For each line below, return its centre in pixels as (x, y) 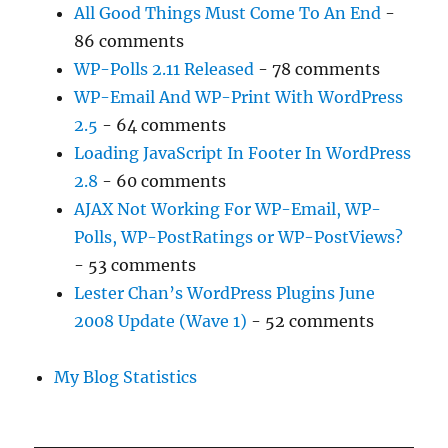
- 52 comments (311, 321)
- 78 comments (317, 69)
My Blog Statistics (126, 377)
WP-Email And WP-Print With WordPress (239, 97)
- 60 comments (162, 181)
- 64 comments (162, 125)
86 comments (129, 41)
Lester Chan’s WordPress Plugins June (225, 293)
